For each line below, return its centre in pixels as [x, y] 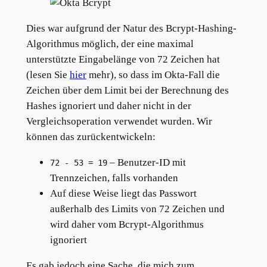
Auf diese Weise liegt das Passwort [123, 194]
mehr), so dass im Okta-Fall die [153, 75]
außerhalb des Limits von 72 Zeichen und [137, 209]
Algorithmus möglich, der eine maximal [110, 44]
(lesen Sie [48, 75]
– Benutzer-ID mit [146, 163]
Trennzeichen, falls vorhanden [114, 178]
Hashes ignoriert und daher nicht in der [108, 106]
